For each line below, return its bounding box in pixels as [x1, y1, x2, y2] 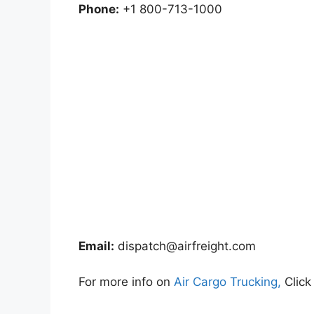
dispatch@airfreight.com [118, 239, 256, 254]
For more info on [78, 274, 174, 289]
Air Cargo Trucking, [174, 274, 281, 289]
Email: [78, 239, 114, 254]
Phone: [78, 1, 119, 16]
